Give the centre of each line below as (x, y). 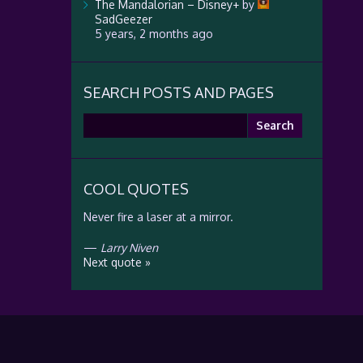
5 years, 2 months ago (154, 34)
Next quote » (117, 262)
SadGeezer (123, 19)
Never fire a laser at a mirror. (158, 217)
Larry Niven (129, 248)
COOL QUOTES (136, 189)
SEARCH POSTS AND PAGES (178, 92)
